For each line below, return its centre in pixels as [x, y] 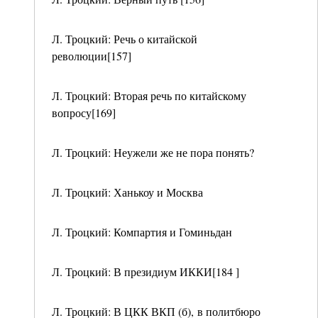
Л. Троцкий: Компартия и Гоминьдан [142, 232]
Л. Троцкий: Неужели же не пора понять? [153, 152]
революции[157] [92, 56]
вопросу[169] [84, 113]
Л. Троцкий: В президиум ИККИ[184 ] [146, 272]
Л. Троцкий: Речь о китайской [125, 39]
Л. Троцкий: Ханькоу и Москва [127, 192]
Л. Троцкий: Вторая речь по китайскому [149, 95]
